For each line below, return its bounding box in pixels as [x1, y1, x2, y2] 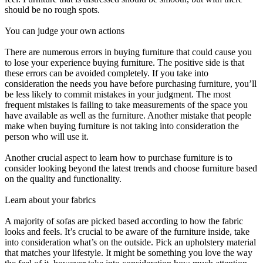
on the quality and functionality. [5, 173, 122, 184]
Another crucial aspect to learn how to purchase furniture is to [5, 152, 232, 163]
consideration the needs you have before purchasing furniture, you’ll [5, 78, 257, 89]
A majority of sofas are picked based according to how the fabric [5, 215, 243, 226]
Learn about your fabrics [5, 194, 96, 205]
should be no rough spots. [5, 4, 100, 15]
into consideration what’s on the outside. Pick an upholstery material [5, 237, 256, 247]
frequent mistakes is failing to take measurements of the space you [5, 99, 248, 110]
